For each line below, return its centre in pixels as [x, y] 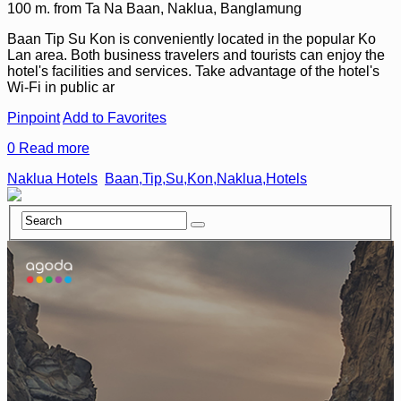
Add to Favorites [115, 117]
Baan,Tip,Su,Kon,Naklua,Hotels [206, 178]
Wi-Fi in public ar [61, 87]
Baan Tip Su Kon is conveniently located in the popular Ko [192, 38]
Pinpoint [34, 117]
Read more [54, 148]
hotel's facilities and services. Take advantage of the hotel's [193, 71]
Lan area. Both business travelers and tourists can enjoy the [196, 55]
